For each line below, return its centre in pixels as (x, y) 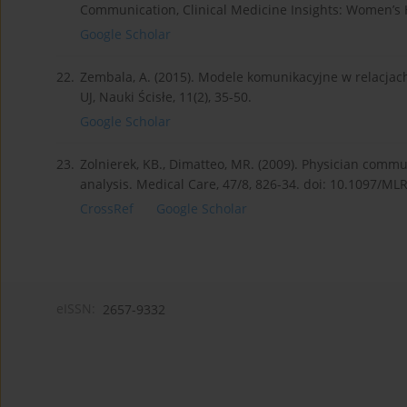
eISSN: (76, 309)
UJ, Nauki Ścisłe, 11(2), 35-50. (166, 97)
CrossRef (107, 209)
